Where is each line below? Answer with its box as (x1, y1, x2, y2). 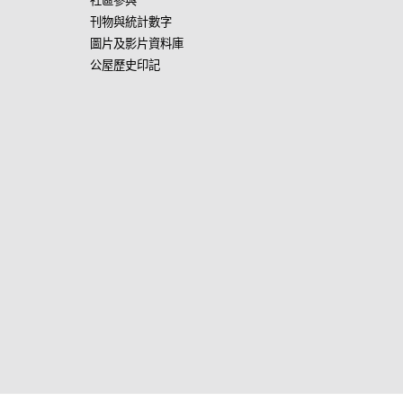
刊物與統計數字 (90, 14, 172, 29)
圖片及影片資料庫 (90, 36, 184, 50)
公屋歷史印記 (90, 58, 160, 72)
